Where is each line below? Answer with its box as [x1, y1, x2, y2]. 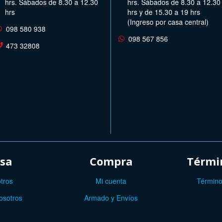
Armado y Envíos [84, 192, 138, 203]
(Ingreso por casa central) [127, 16, 209, 27]
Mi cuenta [96, 175, 126, 186]
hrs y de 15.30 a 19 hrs [127, 6, 200, 17]
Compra [89, 153, 133, 168]
